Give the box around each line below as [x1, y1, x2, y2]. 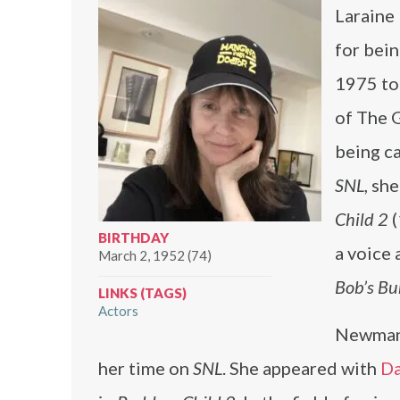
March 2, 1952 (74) [98, 247, 212, 263]
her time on [98, 357, 193, 379]
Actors [98, 303, 138, 319]
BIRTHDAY [98, 229, 169, 246]
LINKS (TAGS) [98, 285, 187, 301]
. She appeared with [222, 357, 380, 379]
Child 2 [335, 208, 388, 229]
